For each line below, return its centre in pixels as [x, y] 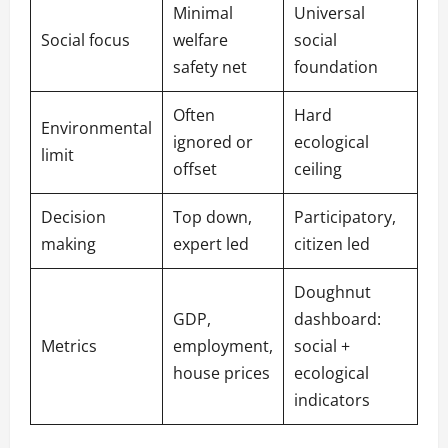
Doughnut [332, 292]
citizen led [332, 244]
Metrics [69, 346]
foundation [336, 67]
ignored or [213, 142]
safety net [210, 67]
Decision [73, 217]
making [68, 244]
